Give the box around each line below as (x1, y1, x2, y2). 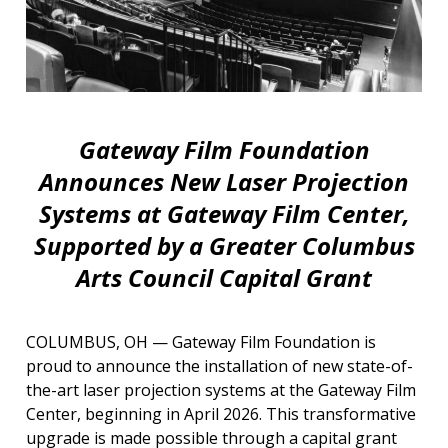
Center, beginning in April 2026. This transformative (26, 402, 416, 425)
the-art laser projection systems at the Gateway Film (26, 378, 416, 401)
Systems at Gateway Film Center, (38, 196, 410, 230)
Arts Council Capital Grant (76, 260, 372, 294)
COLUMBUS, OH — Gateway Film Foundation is (26, 330, 376, 353)
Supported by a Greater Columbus (33, 228, 415, 262)
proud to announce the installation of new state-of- (26, 354, 413, 377)
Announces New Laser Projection (39, 164, 409, 198)
